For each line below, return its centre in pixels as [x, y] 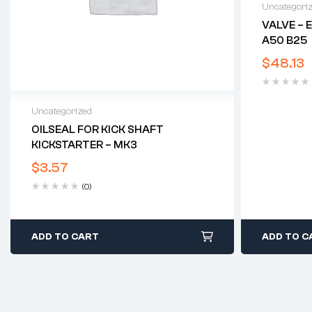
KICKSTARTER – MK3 [84, 145]
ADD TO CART [65, 237]
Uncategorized [62, 112]
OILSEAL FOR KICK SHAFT [97, 130]
